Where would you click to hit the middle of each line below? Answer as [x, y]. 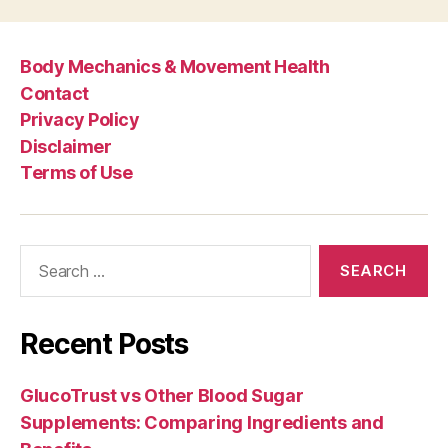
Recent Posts [104, 344]
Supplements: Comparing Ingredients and [202, 422]
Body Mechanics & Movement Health [175, 66]
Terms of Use [76, 172]
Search [39, 254]
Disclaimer [66, 146]
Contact [54, 93]
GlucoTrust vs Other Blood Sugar [162, 395]
